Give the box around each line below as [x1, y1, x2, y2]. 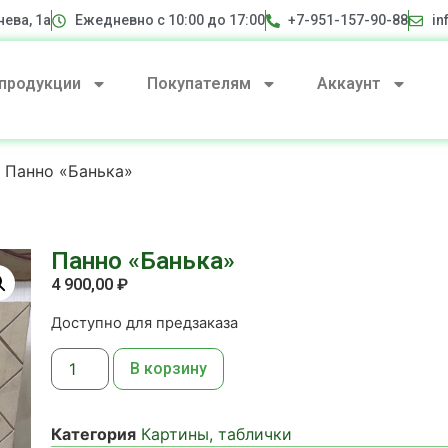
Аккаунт [316, 74, 381, 93]
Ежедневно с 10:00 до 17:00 [74, 12, 265, 28]
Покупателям [146, 74, 251, 93]
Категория [50, 424, 136, 445]
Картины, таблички [140, 424, 292, 445]
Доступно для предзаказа [50, 313, 238, 332]
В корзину [129, 359, 207, 379]
